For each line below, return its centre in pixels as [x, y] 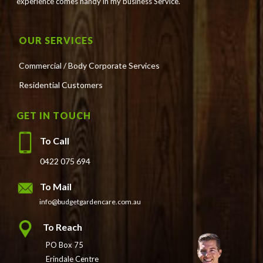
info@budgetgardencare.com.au [90, 201]
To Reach [63, 227]
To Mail [56, 187]
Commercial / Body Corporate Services [90, 65]
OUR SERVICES [56, 40]
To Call [55, 141]
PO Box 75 [65, 245]
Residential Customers [61, 85]
